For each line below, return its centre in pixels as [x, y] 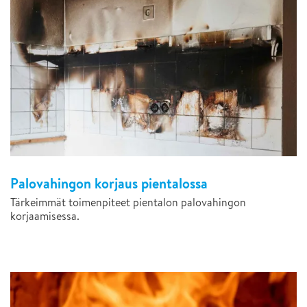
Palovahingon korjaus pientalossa [109, 184]
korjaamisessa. [45, 216]
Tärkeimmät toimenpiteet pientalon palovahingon [128, 202]
